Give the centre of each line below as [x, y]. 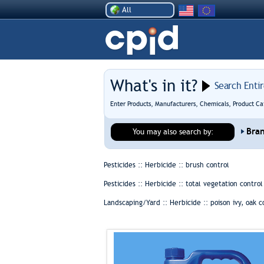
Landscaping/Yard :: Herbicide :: [157, 203]
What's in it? [154, 86]
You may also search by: [173, 132]
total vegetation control [224, 184]
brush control [207, 165]
